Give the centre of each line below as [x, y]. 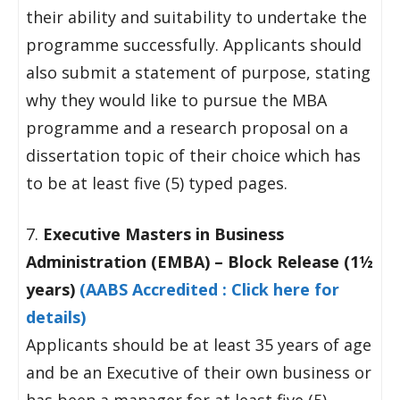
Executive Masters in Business [161, 234]
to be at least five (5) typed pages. [157, 183]
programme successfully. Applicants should [194, 45]
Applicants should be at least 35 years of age [199, 345]
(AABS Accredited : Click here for [209, 289]
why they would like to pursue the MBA [176, 100]
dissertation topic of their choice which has [193, 155]
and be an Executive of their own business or [199, 372]
